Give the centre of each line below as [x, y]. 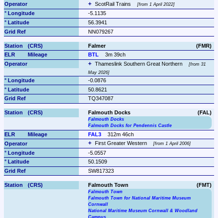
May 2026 [98, 72]
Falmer [97, 45]
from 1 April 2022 [156, 5]
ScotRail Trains [113, 4]
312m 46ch [121, 135]
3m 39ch [116, 55]
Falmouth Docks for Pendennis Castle [130, 126]
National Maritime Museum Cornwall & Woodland [143, 211]
